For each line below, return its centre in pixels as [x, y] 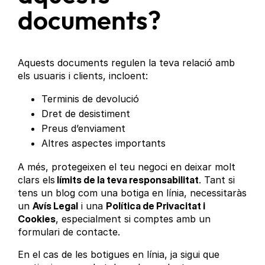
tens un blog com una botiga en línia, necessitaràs [132, 193]
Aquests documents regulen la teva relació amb [127, 63]
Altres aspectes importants [104, 143]
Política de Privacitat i [156, 206]
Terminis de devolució [91, 99]
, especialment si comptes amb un [133, 219]
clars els [37, 180]
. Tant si [217, 180]
